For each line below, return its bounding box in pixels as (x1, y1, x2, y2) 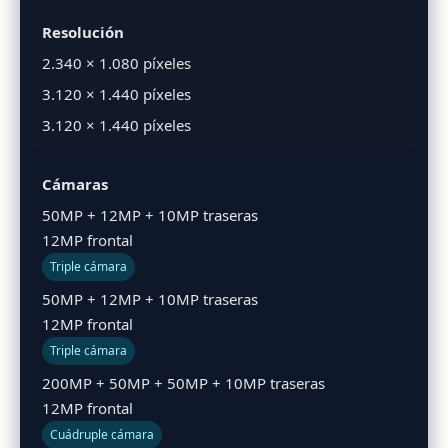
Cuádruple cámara (50, 425, 154, 443)
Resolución (42, 21, 124, 42)
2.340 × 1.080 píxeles (42, 52, 191, 73)
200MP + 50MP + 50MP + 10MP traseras (42, 372, 325, 393)
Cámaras (42, 173, 108, 194)
